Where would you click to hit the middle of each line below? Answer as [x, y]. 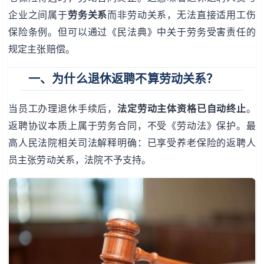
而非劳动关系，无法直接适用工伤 [182, 15]
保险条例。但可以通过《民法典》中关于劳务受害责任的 [132, 32]
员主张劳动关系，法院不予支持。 [80, 160]
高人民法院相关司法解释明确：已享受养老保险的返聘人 [132, 143]
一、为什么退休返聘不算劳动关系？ [123, 79]
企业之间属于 [38, 15]
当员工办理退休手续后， [63, 108]
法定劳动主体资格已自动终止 [182, 108]
